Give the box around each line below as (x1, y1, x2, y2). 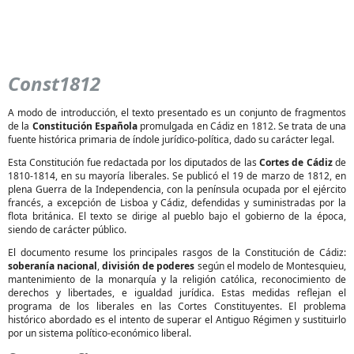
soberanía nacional (8, 259, 98, 273)
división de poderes (102, 259, 195, 273)
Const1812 (8, 70, 100, 96)
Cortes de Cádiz (259, 156, 333, 169)
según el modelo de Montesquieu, (194, 259, 347, 273)
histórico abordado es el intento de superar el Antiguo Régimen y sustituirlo (8, 313, 346, 326)
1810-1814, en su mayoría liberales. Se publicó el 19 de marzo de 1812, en (8, 169, 346, 183)
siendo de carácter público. (8, 223, 126, 236)
